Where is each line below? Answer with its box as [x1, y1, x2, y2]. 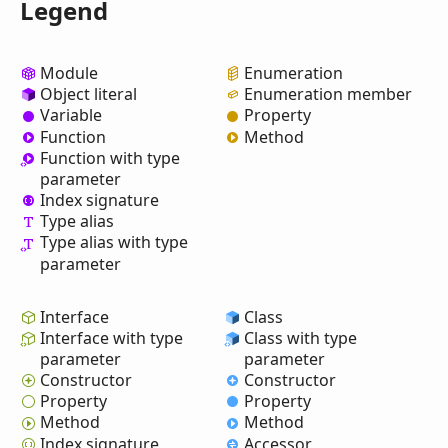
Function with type [40, 146, 180, 169]
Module [40, 61, 98, 84]
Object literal [40, 83, 137, 106]
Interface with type [40, 326, 183, 349]
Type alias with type [40, 231, 188, 254]
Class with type [244, 326, 357, 349]
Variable [40, 104, 102, 127]
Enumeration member [244, 83, 412, 106]
